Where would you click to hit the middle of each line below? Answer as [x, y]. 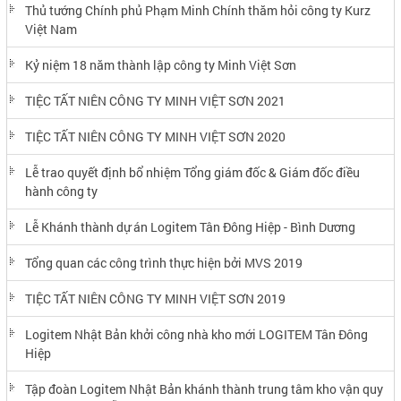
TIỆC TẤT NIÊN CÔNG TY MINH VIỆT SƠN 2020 [155, 136]
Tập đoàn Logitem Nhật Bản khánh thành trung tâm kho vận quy [204, 388]
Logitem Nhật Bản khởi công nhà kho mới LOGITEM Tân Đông [196, 334]
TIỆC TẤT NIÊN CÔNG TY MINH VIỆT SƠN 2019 [155, 298]
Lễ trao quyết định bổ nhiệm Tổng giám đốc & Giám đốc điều [192, 172]
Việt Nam [51, 29]
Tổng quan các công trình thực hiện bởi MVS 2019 [163, 262]
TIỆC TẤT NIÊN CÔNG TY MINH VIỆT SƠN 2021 [155, 100]
